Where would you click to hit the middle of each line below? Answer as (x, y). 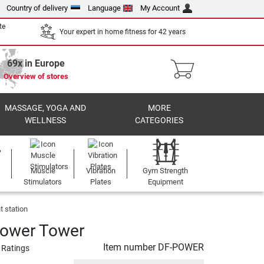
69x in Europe (36, 63)
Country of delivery (37, 8)
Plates (100, 182)
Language (104, 8)
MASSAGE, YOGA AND (45, 108)
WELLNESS (45, 121)
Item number (131, 247)
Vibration (100, 171)
